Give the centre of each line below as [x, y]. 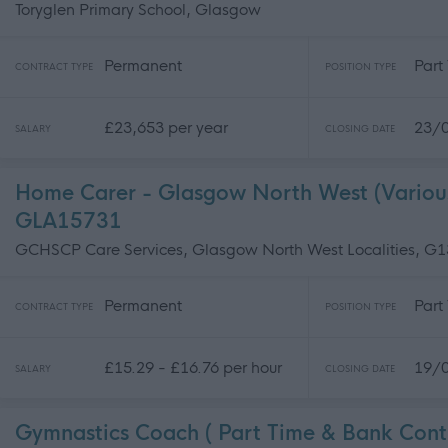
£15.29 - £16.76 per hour [193, 367]
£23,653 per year [166, 127]
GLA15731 [68, 222]
